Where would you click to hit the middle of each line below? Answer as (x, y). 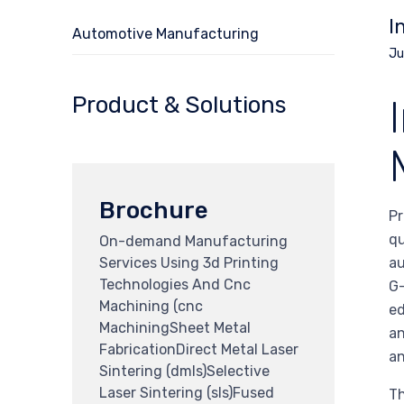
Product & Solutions (179, 105)
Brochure (154, 210)
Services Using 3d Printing (189, 262)
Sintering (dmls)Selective (184, 371)
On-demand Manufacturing (193, 241)
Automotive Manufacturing (165, 34)
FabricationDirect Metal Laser (199, 349)
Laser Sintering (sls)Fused (187, 392)
